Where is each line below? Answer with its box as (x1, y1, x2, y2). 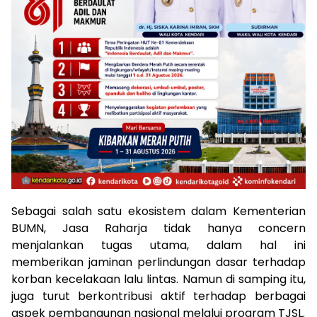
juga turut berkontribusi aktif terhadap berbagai (11, 287, 306, 304)
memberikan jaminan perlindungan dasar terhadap (11, 253, 306, 270)
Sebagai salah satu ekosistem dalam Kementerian (11, 202, 306, 219)
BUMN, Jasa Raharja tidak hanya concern (11, 219, 306, 236)
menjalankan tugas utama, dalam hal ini (11, 236, 306, 253)
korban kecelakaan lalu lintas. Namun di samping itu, (11, 270, 306, 287)
